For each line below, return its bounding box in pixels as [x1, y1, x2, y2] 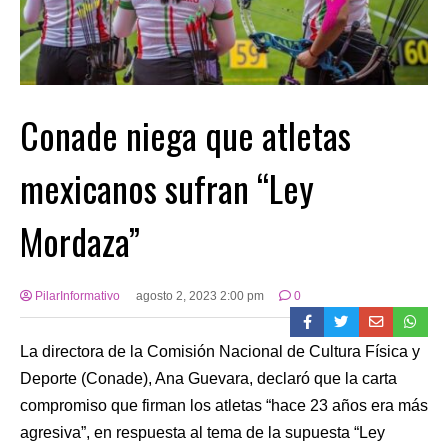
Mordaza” [20, 213, 140, 267]
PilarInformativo [32, 288, 120, 303]
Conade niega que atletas [20, 107, 351, 161]
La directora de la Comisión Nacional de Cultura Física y [20, 342, 420, 360]
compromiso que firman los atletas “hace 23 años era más [20, 396, 428, 414]
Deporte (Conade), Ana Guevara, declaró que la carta [20, 369, 397, 387]
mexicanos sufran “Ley [20, 160, 314, 214]
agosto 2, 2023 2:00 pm [135, 288, 264, 303]
